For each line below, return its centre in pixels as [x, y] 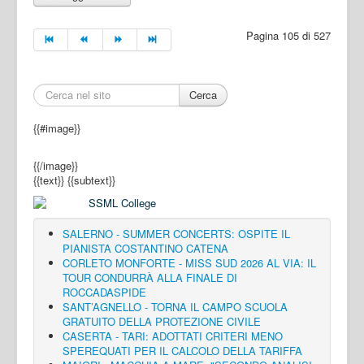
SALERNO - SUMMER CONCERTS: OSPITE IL [176, 234]
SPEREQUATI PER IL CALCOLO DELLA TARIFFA [182, 351]
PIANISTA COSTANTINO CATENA [145, 249]
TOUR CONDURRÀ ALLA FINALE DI [150, 278]
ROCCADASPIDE [104, 292]
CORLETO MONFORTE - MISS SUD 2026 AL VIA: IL [189, 263]
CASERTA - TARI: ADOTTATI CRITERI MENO [173, 336]
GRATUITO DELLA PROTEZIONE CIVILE [162, 322]
